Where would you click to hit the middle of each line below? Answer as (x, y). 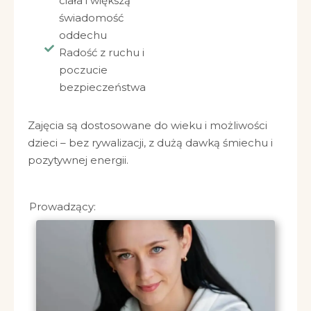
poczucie (83, 69)
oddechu (83, 35)
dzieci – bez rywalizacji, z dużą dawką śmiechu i (150, 142)
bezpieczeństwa (102, 87)
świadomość (91, 17)
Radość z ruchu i (101, 52)
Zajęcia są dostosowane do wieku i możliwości (148, 125)
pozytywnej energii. (78, 160)
